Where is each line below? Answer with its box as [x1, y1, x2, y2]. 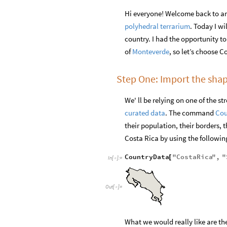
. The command [165, 107, 215, 118]
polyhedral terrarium [125, 21, 190, 31]
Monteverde [132, 46, 169, 56]
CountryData [125, 153, 169, 162]
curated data [125, 107, 165, 118]
